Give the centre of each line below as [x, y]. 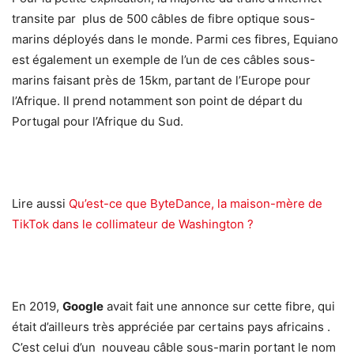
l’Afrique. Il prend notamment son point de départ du [157, 101]
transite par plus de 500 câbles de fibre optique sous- [164, 19]
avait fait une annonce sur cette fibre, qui [219, 307]
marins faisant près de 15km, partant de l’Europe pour [161, 81]
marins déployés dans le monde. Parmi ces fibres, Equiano [175, 40]
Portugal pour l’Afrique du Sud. [98, 122]
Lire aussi [40, 204]
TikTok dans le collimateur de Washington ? [133, 224]
